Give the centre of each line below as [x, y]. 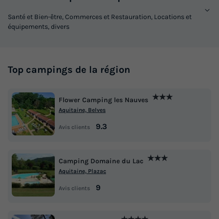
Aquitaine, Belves [82, 110]
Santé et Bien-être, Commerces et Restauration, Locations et [100, 17]
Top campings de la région [69, 69]
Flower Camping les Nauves [103, 100]
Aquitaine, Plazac [82, 171]
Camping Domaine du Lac [101, 161]
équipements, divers [39, 26]
